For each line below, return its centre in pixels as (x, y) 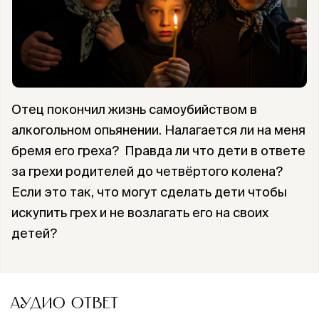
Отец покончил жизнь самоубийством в (134, 109)
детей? (34, 233)
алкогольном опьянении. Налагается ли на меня (158, 130)
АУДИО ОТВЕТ (64, 303)
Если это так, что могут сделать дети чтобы (149, 192)
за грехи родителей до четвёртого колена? (147, 171)
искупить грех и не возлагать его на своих (140, 213)
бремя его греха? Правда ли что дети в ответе (158, 151)
